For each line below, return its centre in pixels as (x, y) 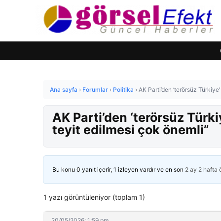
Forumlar (95, 90)
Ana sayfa (64, 90)
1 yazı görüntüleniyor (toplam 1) (94, 197)
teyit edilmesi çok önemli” (131, 130)
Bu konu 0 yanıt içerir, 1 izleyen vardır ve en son (119, 169)
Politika (123, 90)
